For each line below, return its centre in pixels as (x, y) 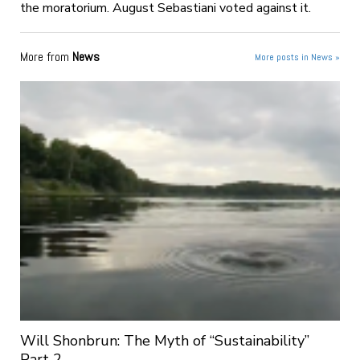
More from (46, 56)
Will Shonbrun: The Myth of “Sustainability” (164, 340)
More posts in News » (298, 57)
